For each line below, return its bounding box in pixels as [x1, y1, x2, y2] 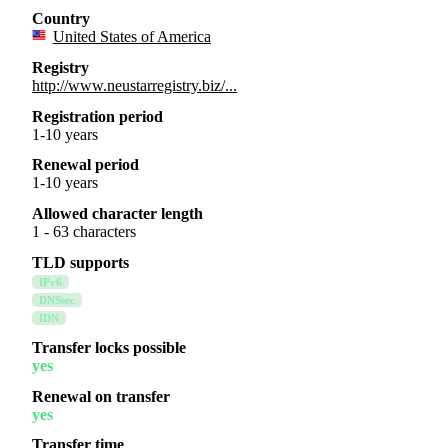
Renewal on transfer [32, 387, 170, 405]
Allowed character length [32, 205, 203, 223]
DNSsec [39, 294, 76, 307]
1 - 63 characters [32, 223, 136, 241]
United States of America [52, 28, 211, 46]
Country [32, 9, 90, 27]
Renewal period [32, 156, 139, 174]
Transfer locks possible [32, 338, 186, 356]
